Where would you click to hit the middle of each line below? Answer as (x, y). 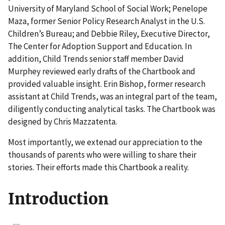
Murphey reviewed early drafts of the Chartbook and (102, 71)
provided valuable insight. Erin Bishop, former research (107, 84)
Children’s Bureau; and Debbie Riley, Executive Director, (109, 33)
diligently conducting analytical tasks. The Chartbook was (112, 109)
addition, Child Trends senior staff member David (96, 59)
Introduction (58, 199)
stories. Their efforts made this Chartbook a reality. (98, 167)
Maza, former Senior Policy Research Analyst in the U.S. (106, 21)
